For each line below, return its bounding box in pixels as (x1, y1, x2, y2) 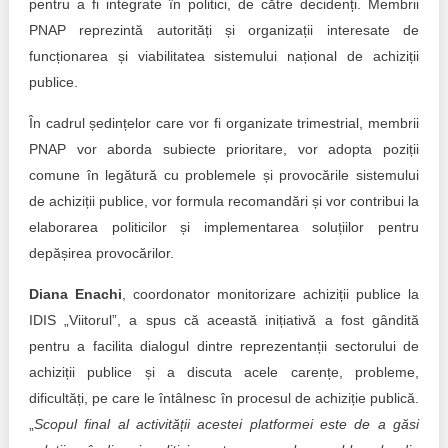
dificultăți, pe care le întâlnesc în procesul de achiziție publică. (28, 390, 420, 406)
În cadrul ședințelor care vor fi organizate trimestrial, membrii (28, 115, 420, 131)
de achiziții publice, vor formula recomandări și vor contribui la (28, 193, 420, 209)
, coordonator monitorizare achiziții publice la (121, 286, 420, 302)
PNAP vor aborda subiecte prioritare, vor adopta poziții (28, 141, 420, 157)
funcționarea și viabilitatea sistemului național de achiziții (28, 48, 420, 64)
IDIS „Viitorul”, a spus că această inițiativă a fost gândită (28, 312, 420, 328)
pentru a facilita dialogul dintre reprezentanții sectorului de (28, 338, 420, 354)
